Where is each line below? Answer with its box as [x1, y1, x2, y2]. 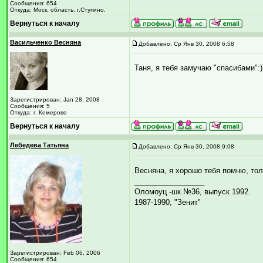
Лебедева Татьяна [10, 141, 69, 149]
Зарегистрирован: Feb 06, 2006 [10, 249, 100, 256]
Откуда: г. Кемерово [10, 109, 67, 116]
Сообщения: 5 [10, 103, 50, 109]
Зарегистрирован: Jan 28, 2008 [10, 96, 100, 103]
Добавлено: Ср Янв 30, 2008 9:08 [139, 143, 234, 150]
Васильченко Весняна [10, 39, 81, 46]
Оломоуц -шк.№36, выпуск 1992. [134, 187, 251, 196]
